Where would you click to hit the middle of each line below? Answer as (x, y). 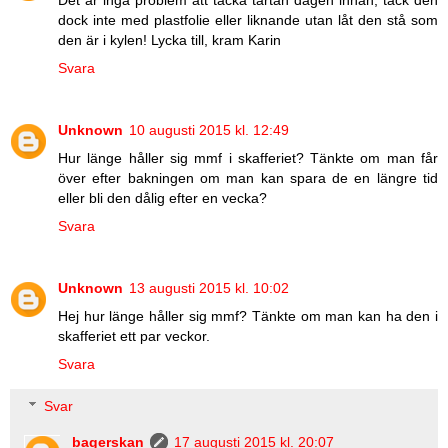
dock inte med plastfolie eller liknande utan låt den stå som (248, 20)
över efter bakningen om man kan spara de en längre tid (248, 178)
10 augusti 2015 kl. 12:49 (209, 130)
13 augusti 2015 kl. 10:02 (209, 288)
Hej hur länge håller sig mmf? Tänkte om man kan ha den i (248, 316)
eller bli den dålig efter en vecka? (162, 198)
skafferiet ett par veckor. (134, 336)
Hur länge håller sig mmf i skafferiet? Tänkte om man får (248, 158)
